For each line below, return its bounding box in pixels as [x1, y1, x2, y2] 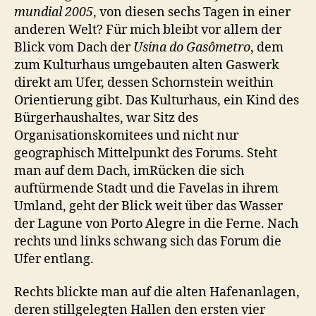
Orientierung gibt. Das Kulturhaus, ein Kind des [14, 92, 299, 109]
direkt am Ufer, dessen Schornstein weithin [14, 74, 274, 91]
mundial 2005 [14, 4, 93, 20]
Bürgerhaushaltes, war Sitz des [14, 109, 198, 126]
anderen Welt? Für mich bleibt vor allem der [14, 21, 281, 38]
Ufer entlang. [14, 250, 94, 267]
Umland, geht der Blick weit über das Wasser [14, 197, 283, 214]
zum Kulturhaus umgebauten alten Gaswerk [14, 56, 279, 73]
